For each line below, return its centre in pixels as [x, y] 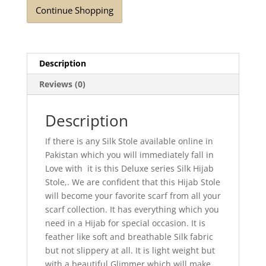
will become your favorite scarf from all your [133, 196]
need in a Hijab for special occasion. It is [125, 223]
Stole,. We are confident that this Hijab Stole [132, 182]
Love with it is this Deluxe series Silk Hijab [129, 169]
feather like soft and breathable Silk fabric [129, 237]
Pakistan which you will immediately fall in [129, 155]
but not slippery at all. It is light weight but [130, 251]
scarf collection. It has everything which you [132, 210]
